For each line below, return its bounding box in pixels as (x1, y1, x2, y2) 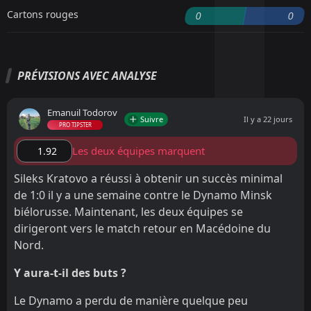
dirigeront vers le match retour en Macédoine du (14, 221, 271, 237)
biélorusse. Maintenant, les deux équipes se (14, 204, 243, 220)
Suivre (140, 113, 163, 124)
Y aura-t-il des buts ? (14, 265, 126, 281)
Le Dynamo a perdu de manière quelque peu (14, 293, 248, 309)
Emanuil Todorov (47, 106, 117, 119)
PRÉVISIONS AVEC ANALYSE (17, 68, 157, 84)
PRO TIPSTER (58, 121, 92, 129)
